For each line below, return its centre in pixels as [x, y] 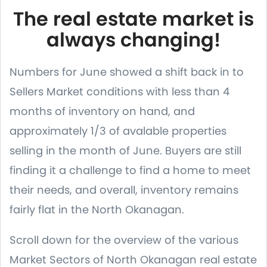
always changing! [133, 40]
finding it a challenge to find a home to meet [130, 170]
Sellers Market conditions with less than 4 [119, 91]
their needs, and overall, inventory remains [124, 190]
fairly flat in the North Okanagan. [97, 209]
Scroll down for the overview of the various [124, 240]
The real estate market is [133, 19]
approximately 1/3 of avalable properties [118, 131]
